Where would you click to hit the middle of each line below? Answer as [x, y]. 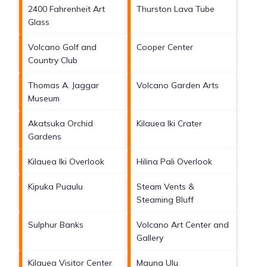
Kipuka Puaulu [55, 187]
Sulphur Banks [56, 225]
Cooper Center [165, 47]
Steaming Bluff [165, 200]
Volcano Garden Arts [178, 86]
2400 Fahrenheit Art [66, 9]
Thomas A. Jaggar [63, 86]
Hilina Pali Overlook [174, 162]
